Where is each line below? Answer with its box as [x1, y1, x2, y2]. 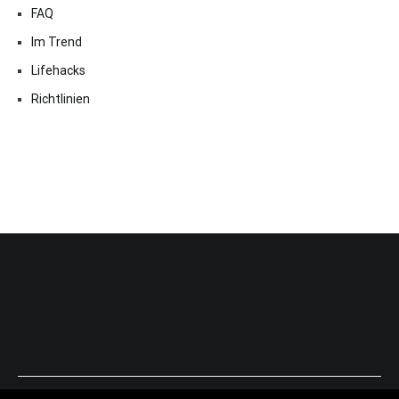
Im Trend [31, 35, 82, 49]
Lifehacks [31, 63, 85, 77]
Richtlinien [31, 92, 90, 106]
